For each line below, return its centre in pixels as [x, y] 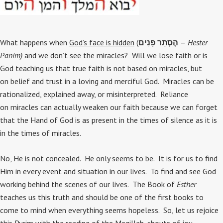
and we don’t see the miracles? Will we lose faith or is [116, 56]
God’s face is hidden [102, 43]
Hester [198, 43]
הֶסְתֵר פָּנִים [158, 43]
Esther [186, 184]
